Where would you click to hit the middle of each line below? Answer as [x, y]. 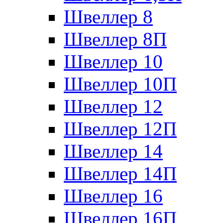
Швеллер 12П [120, 128]
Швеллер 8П [115, 39]
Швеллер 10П [120, 84]
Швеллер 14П [120, 173]
